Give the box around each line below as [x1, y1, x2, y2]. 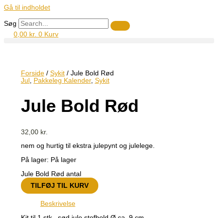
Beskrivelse [40, 200, 75, 208]
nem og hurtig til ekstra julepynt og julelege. [20, 142, 155, 150]
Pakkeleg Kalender [33, 76, 91, 84]
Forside [20, 69, 44, 77]
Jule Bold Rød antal [20, 170, 81, 178]
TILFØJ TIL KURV [30, 182, 89, 189]
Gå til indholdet [4, 4, 50, 11]
